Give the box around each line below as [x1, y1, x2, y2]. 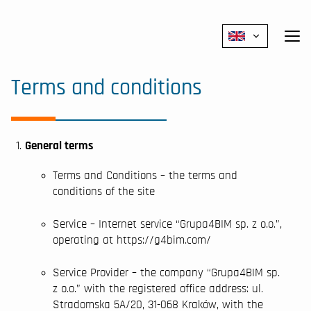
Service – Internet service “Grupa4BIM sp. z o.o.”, [53, 218, 282, 230]
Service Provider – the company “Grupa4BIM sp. [53, 267, 280, 278]
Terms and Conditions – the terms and [53, 169, 237, 181]
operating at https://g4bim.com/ [53, 234, 211, 246]
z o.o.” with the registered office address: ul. [53, 283, 263, 294]
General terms [25, 140, 93, 151]
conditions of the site [53, 185, 155, 197]
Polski [251, 56, 280, 69]
